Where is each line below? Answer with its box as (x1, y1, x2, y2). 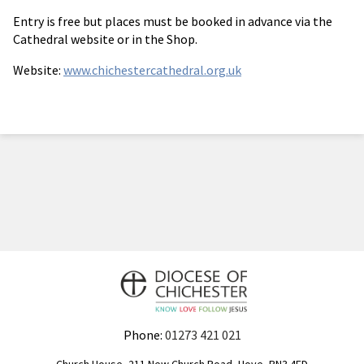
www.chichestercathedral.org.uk (63, 62, 241, 79)
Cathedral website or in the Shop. (13, 31, 197, 48)
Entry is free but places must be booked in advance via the (13, 13, 332, 30)
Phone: (123, 327, 165, 344)
